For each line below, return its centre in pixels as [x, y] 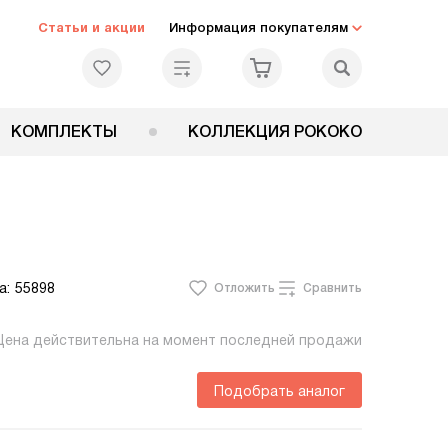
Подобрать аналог [279, 391]
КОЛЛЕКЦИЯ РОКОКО [275, 131]
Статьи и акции [91, 27]
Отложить [244, 288]
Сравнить [332, 288]
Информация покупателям [258, 27]
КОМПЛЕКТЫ [64, 131]
